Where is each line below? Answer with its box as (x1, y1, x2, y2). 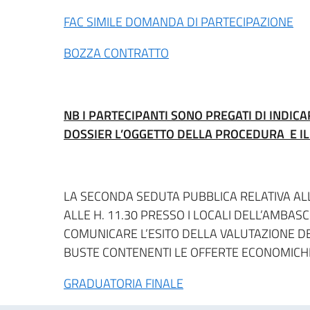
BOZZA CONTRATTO (64, 43, 169, 62)
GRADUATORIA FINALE (64, 273, 183, 293)
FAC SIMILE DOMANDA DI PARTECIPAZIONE (64, 12, 293, 31)
